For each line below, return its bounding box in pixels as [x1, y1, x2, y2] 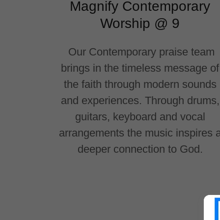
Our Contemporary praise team [65, 45, 215, 58]
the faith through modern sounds [63, 78, 217, 90]
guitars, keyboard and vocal [75, 110, 205, 123]
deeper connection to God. [77, 142, 203, 155]
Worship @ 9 [100, 15, 180, 31]
